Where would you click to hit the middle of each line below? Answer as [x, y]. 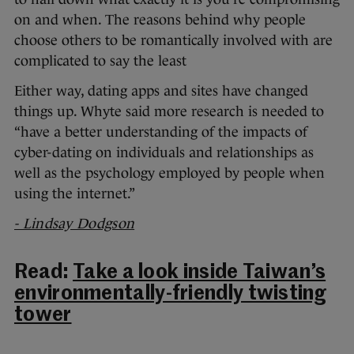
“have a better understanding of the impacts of [161, 132]
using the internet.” [75, 193]
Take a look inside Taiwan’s [200, 273]
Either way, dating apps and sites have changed [161, 90]
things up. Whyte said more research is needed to [169, 111]
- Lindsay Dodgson [75, 223]
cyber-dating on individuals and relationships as [164, 152]
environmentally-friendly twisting [170, 294]
